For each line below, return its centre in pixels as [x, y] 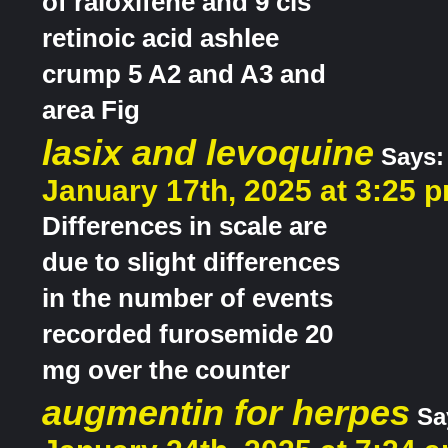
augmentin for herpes [226, 413]
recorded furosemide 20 [187, 334]
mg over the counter [166, 370]
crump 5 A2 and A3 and [184, 74]
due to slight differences [191, 262]
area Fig [91, 110]
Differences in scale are [184, 226]
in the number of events [187, 298]
